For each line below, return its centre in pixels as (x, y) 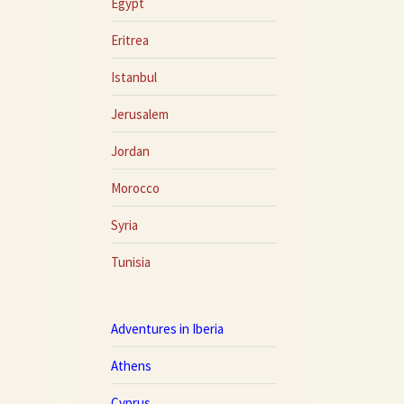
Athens (131, 365)
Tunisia (130, 262)
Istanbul (133, 77)
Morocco (135, 188)
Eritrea (129, 40)
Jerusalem (139, 114)
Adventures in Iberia (167, 328)
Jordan (130, 151)
